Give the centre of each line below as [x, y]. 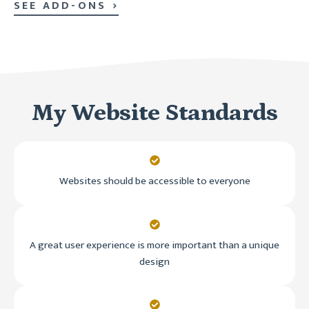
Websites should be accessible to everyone [154, 181]
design [154, 261]
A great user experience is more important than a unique [154, 245]
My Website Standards [154, 112]
